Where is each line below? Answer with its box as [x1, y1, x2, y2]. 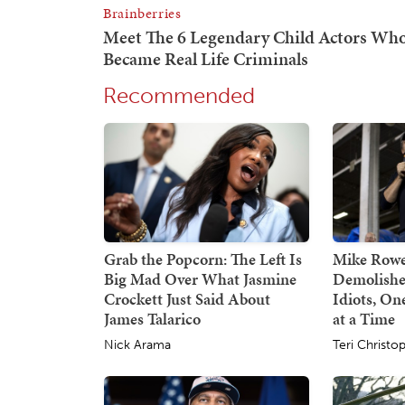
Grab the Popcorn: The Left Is [104, 247, 302, 270]
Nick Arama [104, 336, 171, 353]
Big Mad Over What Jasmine [104, 267, 297, 290]
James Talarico [104, 306, 201, 330]
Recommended [103, 82, 255, 109]
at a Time [333, 306, 396, 330]
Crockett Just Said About [104, 287, 270, 310]
